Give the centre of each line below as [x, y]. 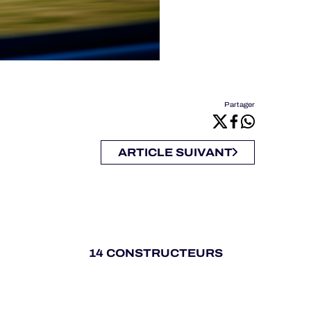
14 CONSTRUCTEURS [155, 253]
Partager [239, 105]
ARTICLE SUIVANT [175, 153]
